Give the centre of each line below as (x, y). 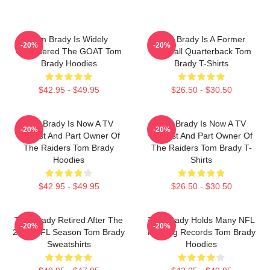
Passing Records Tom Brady (201, 232)
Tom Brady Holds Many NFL (201, 220)
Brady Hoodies (69, 63)
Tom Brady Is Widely (69, 39)
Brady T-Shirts (201, 63)
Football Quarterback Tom (201, 51)
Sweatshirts (69, 244)
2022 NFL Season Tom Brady (69, 232)
